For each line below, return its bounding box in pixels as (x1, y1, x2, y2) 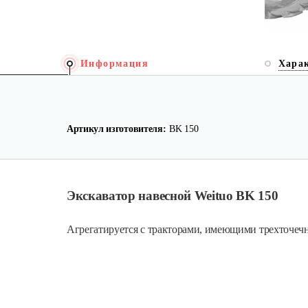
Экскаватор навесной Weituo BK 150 (67, 188, 278, 203)
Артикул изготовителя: (67, 124, 166, 134)
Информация (80, 58, 148, 69)
